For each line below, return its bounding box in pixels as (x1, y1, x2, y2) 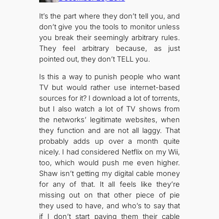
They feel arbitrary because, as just (39, 44, 180, 53)
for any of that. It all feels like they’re (39, 180, 180, 189)
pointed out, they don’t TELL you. (39, 54, 150, 64)
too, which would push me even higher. (39, 158, 180, 168)
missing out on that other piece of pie (39, 191, 180, 200)
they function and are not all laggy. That (39, 126, 180, 135)
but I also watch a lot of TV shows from (39, 105, 180, 114)
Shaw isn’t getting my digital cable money (39, 169, 180, 178)
